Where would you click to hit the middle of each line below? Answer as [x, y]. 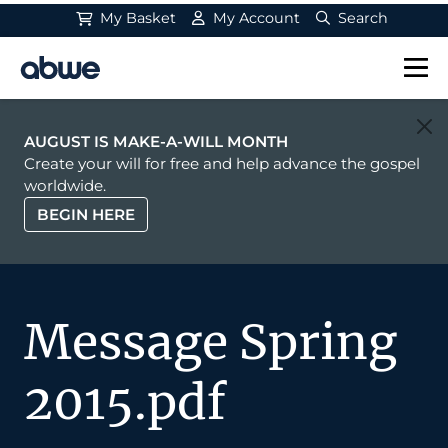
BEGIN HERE [86, 214]
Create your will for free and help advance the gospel [222, 163]
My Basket [136, 18]
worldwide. [65, 185]
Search [361, 18]
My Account [255, 18]
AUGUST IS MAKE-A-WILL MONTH [156, 141]
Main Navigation [121, 81]
